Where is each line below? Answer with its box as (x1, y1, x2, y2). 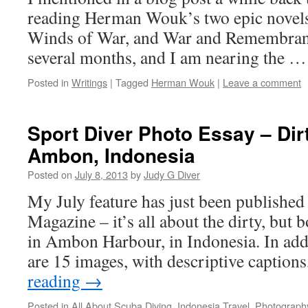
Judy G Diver (144, 167, 200, 181)
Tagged (115, 75, 148, 89)
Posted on (27, 167, 72, 181)
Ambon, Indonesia (27, 141, 195, 169)
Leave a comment (223, 75, 301, 89)
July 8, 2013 (75, 167, 128, 181)
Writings (71, 75, 107, 89)
